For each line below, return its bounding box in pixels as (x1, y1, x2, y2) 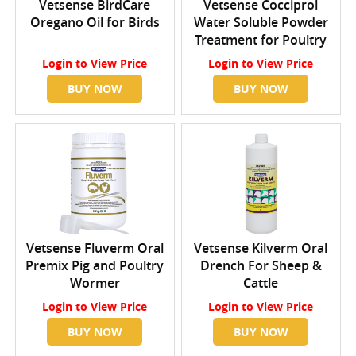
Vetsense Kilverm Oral (194, 239, 328, 257)
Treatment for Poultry (195, 31, 327, 49)
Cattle (243, 274, 279, 292)
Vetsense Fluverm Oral (25, 239, 164, 257)
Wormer (69, 274, 120, 292)
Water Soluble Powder (193, 14, 328, 32)
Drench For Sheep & (199, 257, 322, 275)
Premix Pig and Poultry (25, 257, 164, 275)
